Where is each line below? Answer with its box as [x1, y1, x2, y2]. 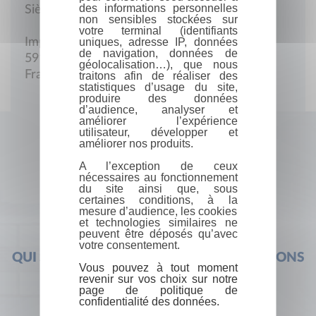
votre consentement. [78, 238, 180, 251]
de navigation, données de [78, 47, 238, 59]
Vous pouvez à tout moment [78, 261, 238, 274]
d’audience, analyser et [78, 103, 238, 116]
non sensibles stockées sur [78, 13, 238, 25]
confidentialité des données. [78, 295, 219, 308]
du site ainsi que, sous [78, 182, 238, 195]
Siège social [24, 3, 90, 16]
